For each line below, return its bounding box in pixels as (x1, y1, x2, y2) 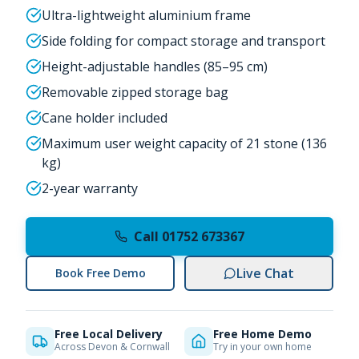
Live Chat (236, 264, 294, 282)
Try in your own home (213, 340, 312, 353)
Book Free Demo (54, 265, 146, 280)
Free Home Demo (213, 326, 312, 341)
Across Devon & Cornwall (54, 340, 170, 353)
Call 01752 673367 (134, 228, 244, 245)
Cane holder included (42, 109, 167, 127)
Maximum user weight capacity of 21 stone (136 (42, 135, 327, 152)
